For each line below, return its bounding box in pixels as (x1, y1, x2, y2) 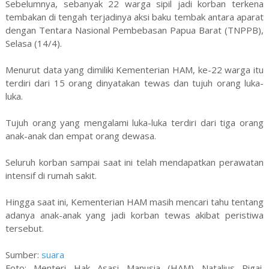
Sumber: (5, 249, 41, 261)
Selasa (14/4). (5, 37, 62, 50)
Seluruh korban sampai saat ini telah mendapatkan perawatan (5, 156, 264, 169)
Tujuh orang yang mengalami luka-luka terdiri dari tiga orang (5, 116, 264, 129)
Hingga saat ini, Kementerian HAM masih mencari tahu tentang (5, 196, 264, 208)
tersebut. (5, 222, 44, 235)
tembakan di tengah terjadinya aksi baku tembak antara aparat (5, 11, 264, 23)
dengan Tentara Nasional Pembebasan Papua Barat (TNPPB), (5, 24, 264, 37)
